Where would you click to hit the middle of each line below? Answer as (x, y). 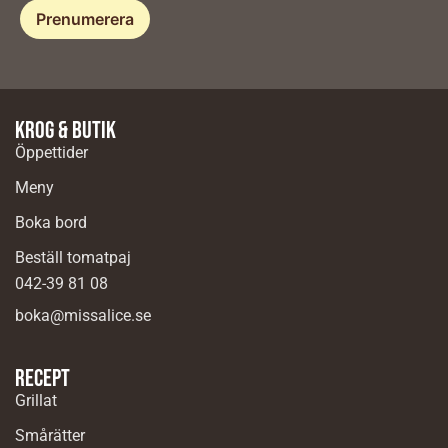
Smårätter (50, 435)
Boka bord (51, 223)
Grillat (36, 400)
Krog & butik (65, 131)
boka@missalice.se (83, 316)
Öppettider (51, 153)
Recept (42, 378)
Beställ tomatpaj (73, 258)
